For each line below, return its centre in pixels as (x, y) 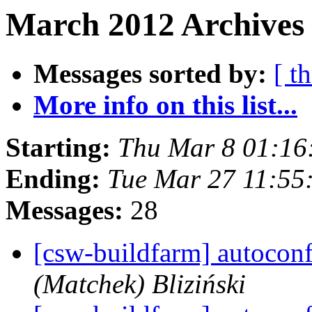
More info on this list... (165, 105)
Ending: (53, 179)
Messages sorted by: (150, 74)
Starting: (58, 148)
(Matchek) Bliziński (140, 284)
